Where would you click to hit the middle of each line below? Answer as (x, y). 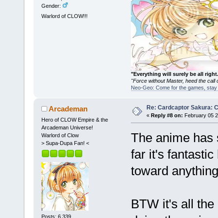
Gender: (52, 6)
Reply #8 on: (167, 115)
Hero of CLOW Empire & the (74, 119)
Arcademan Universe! (67, 127)
